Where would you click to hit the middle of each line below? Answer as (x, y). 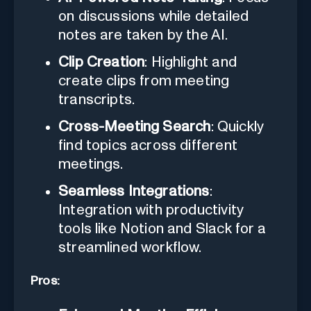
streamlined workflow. (130, 248)
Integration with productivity (151, 210)
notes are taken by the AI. (143, 35)
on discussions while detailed (154, 17)
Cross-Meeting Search (135, 127)
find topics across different (148, 146)
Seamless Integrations (134, 192)
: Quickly (237, 127)
